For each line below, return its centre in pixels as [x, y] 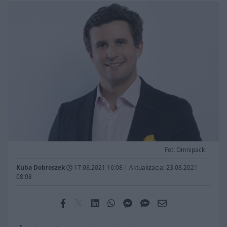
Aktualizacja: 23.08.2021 [163, 168]
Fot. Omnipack [185, 150]
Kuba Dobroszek [41, 168]
